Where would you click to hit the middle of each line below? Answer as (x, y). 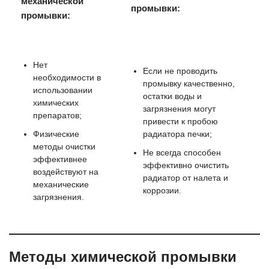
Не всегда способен (182, 153)
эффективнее (60, 160)
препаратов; (57, 116)
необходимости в (67, 78)
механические (61, 185)
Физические (56, 134)
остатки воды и (172, 97)
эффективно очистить (186, 166)
